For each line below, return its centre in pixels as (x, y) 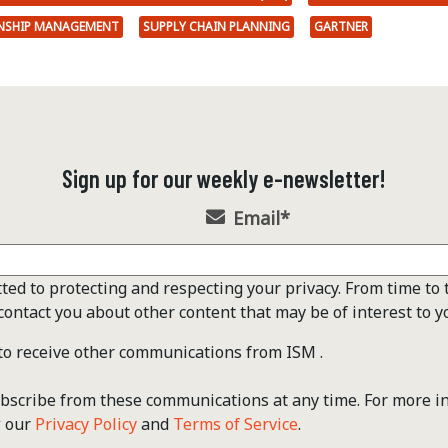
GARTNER (341, 27)
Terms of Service (235, 424)
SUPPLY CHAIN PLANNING (216, 27)
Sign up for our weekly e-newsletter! (224, 179)
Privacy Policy (86, 424)
